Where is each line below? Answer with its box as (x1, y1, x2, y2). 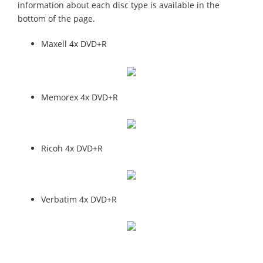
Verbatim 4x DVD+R (41, 194, 117, 205)
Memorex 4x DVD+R (41, 92, 118, 103)
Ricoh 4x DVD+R (41, 143, 103, 154)
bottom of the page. (18, 13, 95, 24)
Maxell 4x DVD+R (41, 38, 107, 49)
